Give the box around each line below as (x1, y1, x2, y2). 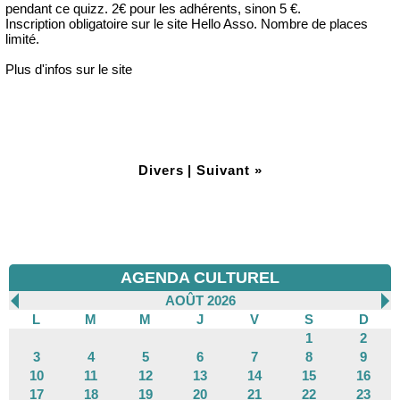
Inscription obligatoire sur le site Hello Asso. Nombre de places (5, 16, 368, 32)
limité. (5, 31, 39, 47)
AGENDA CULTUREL (121, 269, 279, 287)
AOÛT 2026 (164, 293, 236, 308)
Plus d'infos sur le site (5, 62, 132, 78)
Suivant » (196, 162, 262, 179)
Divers (137, 162, 184, 179)
